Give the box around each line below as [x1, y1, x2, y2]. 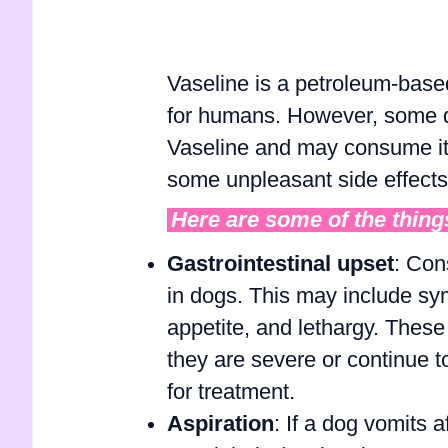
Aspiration [166, 412, 274, 437]
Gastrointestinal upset [166, 252, 394, 277]
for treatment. [166, 380, 295, 405]
